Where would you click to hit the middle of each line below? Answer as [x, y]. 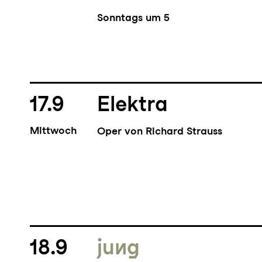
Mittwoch [53, 130]
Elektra [133, 104]
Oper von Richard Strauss [160, 131]
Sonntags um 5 [134, 18]
